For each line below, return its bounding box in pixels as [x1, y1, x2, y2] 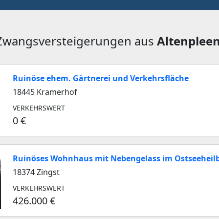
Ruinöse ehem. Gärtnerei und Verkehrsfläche [13, 73, 189, 84]
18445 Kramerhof [13, 87, 77, 97]
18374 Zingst [13, 167, 60, 177]
